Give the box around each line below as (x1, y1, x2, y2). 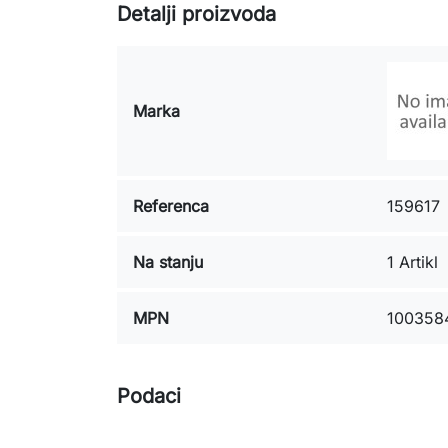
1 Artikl (387, 252, 438, 272)
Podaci (117, 384, 181, 408)
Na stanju (133, 252, 203, 272)
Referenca (133, 196, 209, 216)
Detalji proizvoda (117, 2, 276, 26)
